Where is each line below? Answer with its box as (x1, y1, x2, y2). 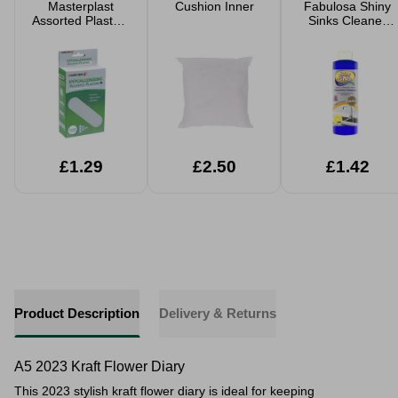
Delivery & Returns (159, 306, 276, 321)
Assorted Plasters (31, 13, 131, 28)
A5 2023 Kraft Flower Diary (14, 359, 185, 374)
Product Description (14, 306, 139, 321)
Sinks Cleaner (308, 13, 386, 28)
